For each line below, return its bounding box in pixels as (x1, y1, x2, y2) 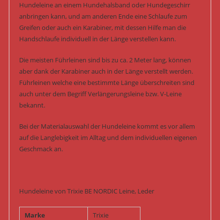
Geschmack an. (19, 144, 63, 153)
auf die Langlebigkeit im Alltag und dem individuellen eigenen (19, 133, 197, 142)
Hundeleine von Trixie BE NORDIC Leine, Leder (19, 186, 154, 195)
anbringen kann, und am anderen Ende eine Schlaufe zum (19, 11, 187, 21)
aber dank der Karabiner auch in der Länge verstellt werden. (19, 66, 193, 76)
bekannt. (19, 100, 45, 110)
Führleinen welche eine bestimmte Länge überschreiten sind (19, 78, 194, 87)
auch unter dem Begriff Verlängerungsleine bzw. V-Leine (19, 89, 182, 98)
